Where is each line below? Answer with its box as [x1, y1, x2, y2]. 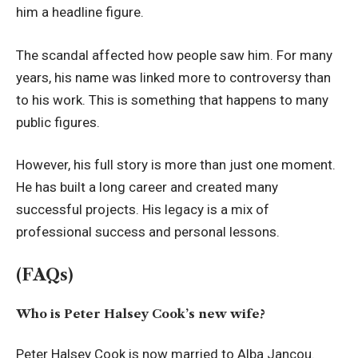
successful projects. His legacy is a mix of [16, 201, 269, 218]
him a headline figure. [16, 4, 144, 21]
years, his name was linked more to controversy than [16, 69, 331, 86]
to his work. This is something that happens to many [16, 91, 328, 108]
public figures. [16, 113, 100, 130]
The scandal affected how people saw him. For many [16, 46, 332, 63]
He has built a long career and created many [16, 179, 278, 196]
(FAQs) [16, 264, 74, 284]
